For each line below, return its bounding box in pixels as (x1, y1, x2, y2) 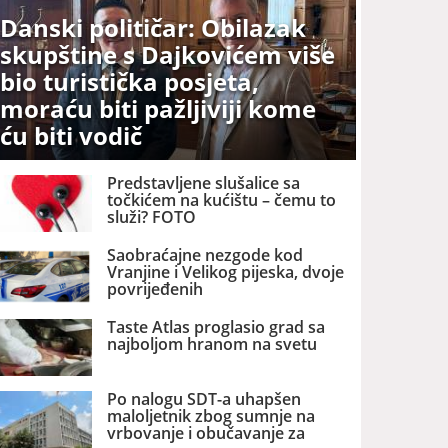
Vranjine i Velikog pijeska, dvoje (107, 260, 345, 283)
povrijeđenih (107, 277, 204, 300)
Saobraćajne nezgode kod (107, 243, 304, 266)
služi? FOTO (107, 205, 197, 228)
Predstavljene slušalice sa (107, 171, 301, 194)
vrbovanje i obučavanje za (107, 422, 306, 445)
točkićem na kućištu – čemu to (107, 188, 337, 211)
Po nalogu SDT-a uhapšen (107, 388, 302, 411)
